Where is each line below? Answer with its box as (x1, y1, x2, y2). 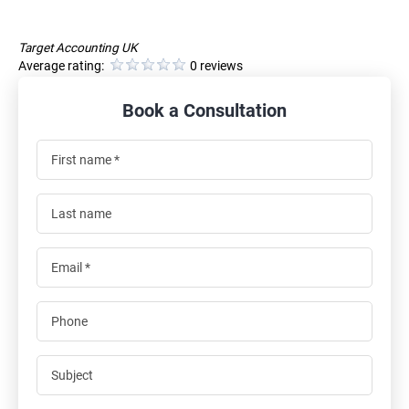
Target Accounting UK (18, 39, 138, 55)
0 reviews (190, 58, 243, 73)
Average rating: (18, 58, 107, 73)
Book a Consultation (122, 99, 287, 121)
